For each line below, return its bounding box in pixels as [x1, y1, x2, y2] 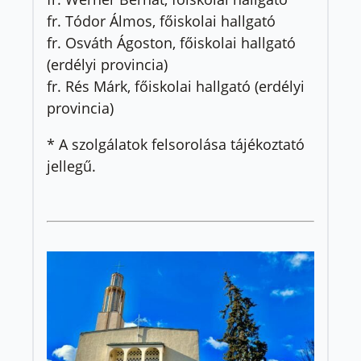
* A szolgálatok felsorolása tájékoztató [47, 134, 305, 154]
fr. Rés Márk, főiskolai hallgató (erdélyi [47, 76, 305, 96]
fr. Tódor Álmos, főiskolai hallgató [47, 10, 276, 31]
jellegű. [47, 156, 96, 176]
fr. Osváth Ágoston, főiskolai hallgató [47, 32, 296, 52]
